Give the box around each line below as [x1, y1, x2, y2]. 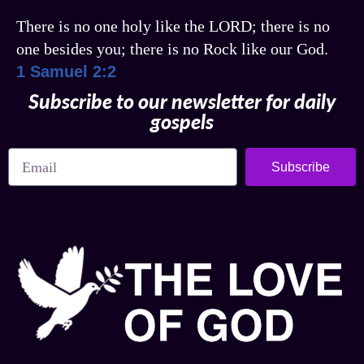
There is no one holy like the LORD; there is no [16, 17, 330, 36]
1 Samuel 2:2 [16, 63, 116, 81]
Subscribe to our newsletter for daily [28, 89, 336, 114]
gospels [150, 109, 214, 134]
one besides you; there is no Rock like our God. [16, 40, 328, 58]
